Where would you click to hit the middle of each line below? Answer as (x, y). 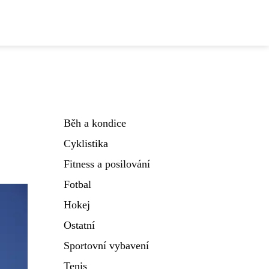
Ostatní (79, 225)
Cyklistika (86, 144)
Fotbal (77, 184)
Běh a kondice (95, 123)
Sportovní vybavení (106, 246)
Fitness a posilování (107, 164)
